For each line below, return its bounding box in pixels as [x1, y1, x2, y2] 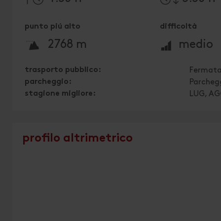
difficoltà [160, 23, 197, 31]
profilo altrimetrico [22, 133, 133, 145]
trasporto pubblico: [25, 67, 101, 74]
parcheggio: [25, 78, 72, 86]
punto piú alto [25, 23, 80, 31]
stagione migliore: [25, 90, 96, 98]
